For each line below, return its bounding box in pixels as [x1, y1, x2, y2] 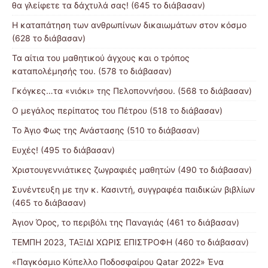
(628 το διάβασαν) [12, 33, 86, 44]
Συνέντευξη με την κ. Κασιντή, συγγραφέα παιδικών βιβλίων [12, 184, 255, 195]
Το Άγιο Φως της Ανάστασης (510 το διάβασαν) [12, 125, 200, 136]
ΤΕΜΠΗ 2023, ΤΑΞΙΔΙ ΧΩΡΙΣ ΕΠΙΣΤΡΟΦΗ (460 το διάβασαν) [12, 237, 249, 248]
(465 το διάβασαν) [12, 197, 86, 208]
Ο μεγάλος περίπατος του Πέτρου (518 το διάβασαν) [12, 105, 223, 116]
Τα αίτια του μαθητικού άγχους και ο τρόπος [12, 53, 190, 63]
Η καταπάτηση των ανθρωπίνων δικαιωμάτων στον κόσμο [12, 20, 246, 31]
